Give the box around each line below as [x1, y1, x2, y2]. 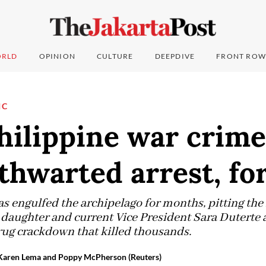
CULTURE [97, 52, 134, 61]
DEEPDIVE [154, 52, 195, 61]
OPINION [39, 52, 76, 61]
